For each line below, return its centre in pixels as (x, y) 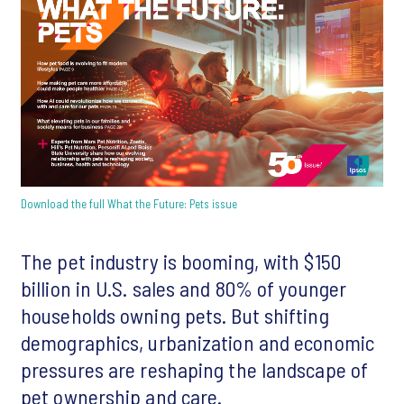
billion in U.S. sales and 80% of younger (184, 288)
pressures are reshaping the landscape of (195, 369)
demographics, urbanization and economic (197, 342)
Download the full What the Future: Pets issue (129, 203)
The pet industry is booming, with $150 (181, 261)
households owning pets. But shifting (175, 315)
